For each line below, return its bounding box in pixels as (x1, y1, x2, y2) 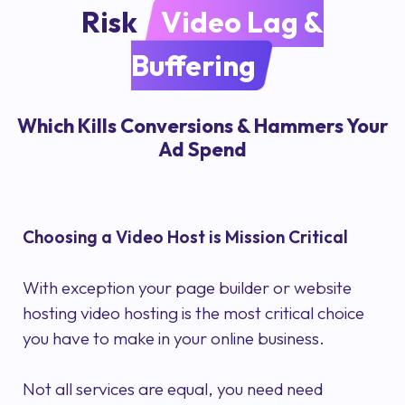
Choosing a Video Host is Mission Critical (23, 226, 348, 249)
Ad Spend (158, 137, 247, 163)
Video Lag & (161, 4, 324, 41)
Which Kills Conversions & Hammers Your (16, 113, 389, 139)
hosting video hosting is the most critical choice (23, 302, 364, 325)
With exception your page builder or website (23, 277, 352, 299)
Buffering (131, 47, 256, 84)
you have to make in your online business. (23, 327, 325, 350)
